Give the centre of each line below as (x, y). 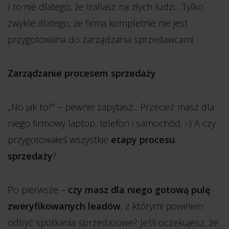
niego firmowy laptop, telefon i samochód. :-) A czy (112, 123)
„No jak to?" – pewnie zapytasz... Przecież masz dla (111, 107)
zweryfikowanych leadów (64, 206)
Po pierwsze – (38, 190)
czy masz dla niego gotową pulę (139, 190)
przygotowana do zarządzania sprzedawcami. (101, 39)
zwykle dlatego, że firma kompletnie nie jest (98, 23)
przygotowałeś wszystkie (59, 140)
